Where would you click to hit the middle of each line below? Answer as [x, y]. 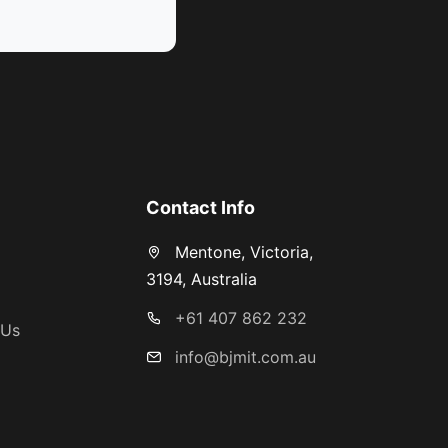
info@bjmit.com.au [245, 357]
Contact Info [200, 207]
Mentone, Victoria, [241, 252]
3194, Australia [201, 279]
